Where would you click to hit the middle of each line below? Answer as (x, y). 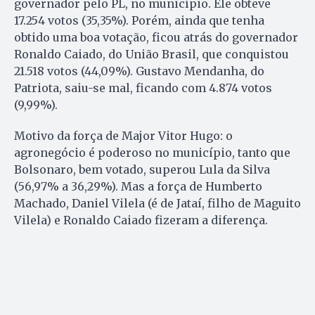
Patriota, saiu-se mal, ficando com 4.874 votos (143, 88)
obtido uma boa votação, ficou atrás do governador (156, 37)
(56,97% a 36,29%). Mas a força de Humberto (138, 186)
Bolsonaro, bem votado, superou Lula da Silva (142, 169)
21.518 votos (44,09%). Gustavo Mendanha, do (139, 71)
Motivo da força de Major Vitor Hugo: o (123, 135)
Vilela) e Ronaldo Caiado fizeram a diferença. (141, 220)
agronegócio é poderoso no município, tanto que (152, 152)
